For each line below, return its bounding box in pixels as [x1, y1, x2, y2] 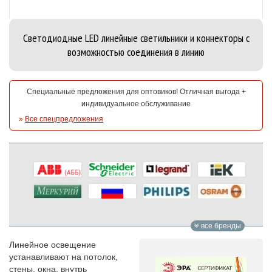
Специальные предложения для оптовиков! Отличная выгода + [26, 87, 246, 96]
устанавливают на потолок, [9, 251, 118, 262]
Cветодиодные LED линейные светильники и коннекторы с [22, 30, 250, 45]
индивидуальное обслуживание [81, 99, 191, 108]
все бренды [199, 221, 241, 230]
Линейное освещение [9, 239, 96, 250]
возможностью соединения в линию [67, 44, 205, 59]
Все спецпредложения [25, 114, 103, 123]
